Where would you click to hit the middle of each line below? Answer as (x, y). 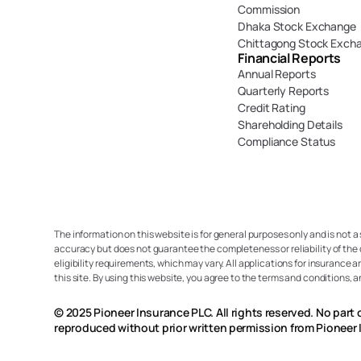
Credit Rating (272, 108)
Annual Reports (277, 74)
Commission (269, 9)
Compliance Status (287, 141)
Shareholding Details (290, 124)
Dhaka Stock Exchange (297, 26)
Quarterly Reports (284, 91)
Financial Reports (290, 58)
